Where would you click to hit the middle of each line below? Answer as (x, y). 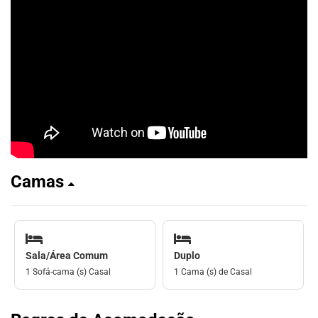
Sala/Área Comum (67, 255)
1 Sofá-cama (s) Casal (68, 272)
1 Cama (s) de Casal (213, 272)
